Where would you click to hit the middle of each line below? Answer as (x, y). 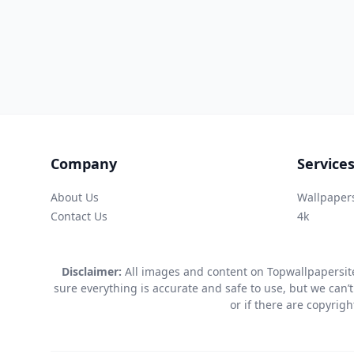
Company (84, 163)
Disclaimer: (92, 271)
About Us (75, 197)
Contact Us (79, 216)
